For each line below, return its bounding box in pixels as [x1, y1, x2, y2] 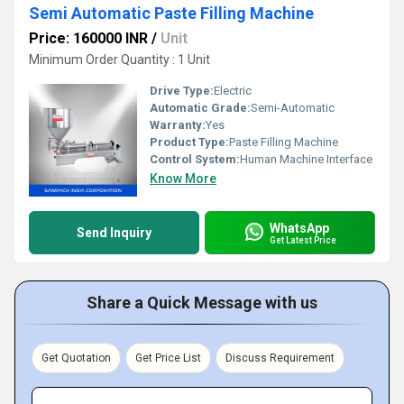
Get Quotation [41, 352, 111, 364]
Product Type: [150, 135, 229, 149]
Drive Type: [150, 84, 214, 97]
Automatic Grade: [150, 101, 251, 115]
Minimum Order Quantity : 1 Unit [29, 52, 210, 67]
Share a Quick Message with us [87, 293, 317, 312]
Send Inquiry [77, 225, 151, 240]
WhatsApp [270, 220, 329, 235]
